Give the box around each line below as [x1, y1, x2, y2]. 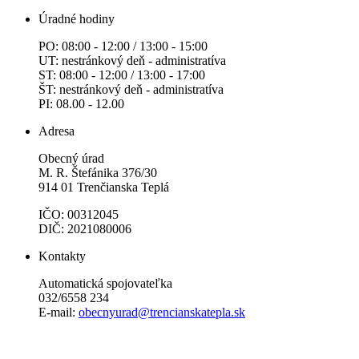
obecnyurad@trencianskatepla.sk [79, 305, 245, 320]
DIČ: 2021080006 [38, 222, 131, 236]
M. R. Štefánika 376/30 [38, 166, 157, 180]
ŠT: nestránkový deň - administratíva [38, 83, 224, 97]
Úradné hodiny [38, 12, 115, 26]
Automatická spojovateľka [38, 276, 172, 291]
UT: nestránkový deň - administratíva [38, 54, 226, 68]
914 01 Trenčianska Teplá [38, 180, 169, 195]
